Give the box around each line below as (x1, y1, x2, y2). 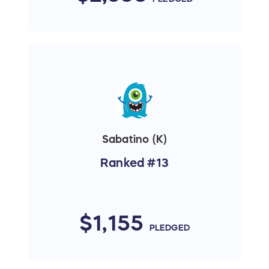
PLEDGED (149, 223, 190, 232)
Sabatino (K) (101, 133, 168, 145)
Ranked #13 (100, 156, 169, 169)
